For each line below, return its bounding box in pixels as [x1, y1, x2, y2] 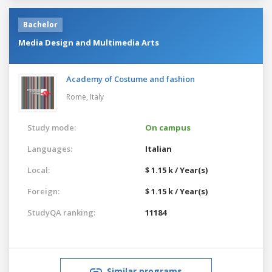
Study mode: [27, 121, 76, 133]
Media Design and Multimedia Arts [18, 36, 159, 48]
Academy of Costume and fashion [66, 73, 195, 84]
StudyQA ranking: [27, 206, 95, 218]
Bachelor [23, 19, 58, 30]
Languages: [27, 143, 72, 154]
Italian [145, 143, 172, 154]
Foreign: [27, 185, 59, 197]
